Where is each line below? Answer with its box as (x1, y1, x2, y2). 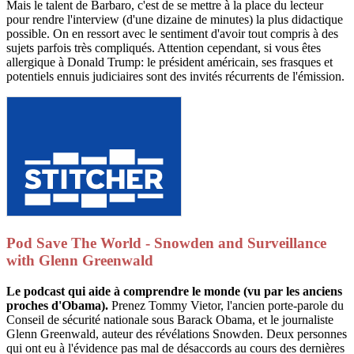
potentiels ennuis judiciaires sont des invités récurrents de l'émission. (6, 70, 345, 84)
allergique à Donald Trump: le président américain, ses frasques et (6, 55, 333, 70)
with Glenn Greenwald (6, 251, 153, 269)
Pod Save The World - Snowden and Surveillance (6, 234, 326, 251)
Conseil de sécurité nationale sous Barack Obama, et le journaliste (6, 312, 333, 326)
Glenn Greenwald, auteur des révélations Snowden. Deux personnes (6, 326, 347, 341)
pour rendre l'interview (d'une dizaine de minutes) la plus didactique (6, 13, 343, 27)
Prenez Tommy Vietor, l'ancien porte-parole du (108, 298, 344, 312)
